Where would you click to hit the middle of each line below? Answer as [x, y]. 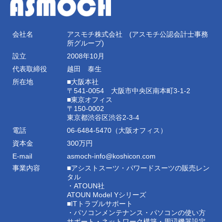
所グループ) [85, 43]
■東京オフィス [90, 100]
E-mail [22, 156]
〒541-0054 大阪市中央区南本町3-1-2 [129, 91]
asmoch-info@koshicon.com [111, 156]
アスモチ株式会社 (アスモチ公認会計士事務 [138, 34]
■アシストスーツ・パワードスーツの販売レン [138, 168]
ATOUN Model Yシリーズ [107, 195]
